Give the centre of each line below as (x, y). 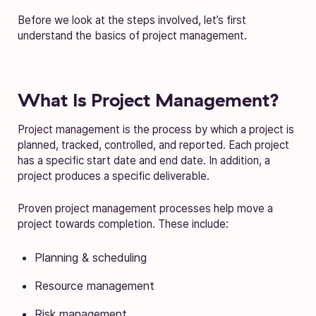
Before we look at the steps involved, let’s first (132, 20)
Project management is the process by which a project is (156, 129)
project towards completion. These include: (123, 224)
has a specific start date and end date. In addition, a (144, 160)
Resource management (95, 285)
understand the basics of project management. (132, 35)
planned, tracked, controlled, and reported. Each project (153, 145)
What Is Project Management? (148, 99)
